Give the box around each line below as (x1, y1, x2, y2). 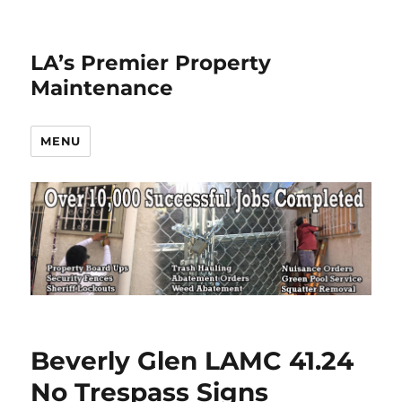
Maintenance (31, 75, 174, 100)
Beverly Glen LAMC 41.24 (31, 345, 354, 377)
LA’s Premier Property (31, 50, 272, 75)
